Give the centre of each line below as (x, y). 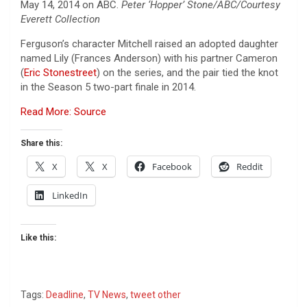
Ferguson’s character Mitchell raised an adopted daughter (149, 44)
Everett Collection (60, 19)
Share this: (41, 143)
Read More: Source (63, 111)
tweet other (156, 294)
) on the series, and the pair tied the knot (187, 72)
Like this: (38, 237)
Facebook (172, 166)
